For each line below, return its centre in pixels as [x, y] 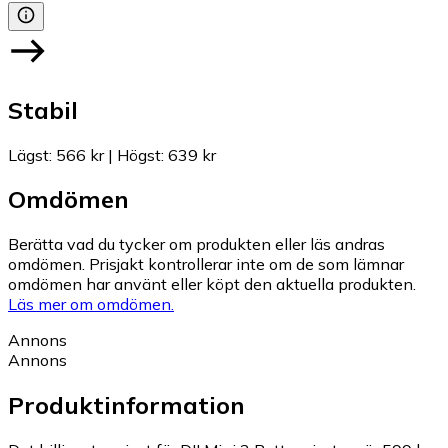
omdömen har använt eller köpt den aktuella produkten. [212, 284]
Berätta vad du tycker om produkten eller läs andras [196, 244]
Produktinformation [126, 405]
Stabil [43, 109]
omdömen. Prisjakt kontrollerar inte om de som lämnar [206, 264]
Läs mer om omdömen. [91, 304]
